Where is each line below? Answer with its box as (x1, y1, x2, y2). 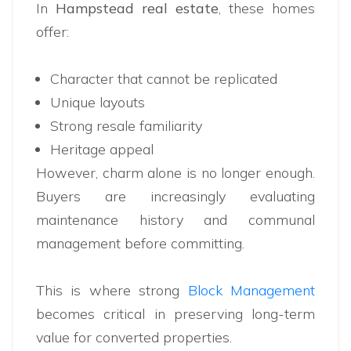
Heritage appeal (50, 140, 154, 159)
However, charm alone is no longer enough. (36, 164, 315, 183)
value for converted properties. (36, 328, 232, 347)
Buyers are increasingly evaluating (36, 187, 315, 206)
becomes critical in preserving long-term (36, 305, 315, 324)
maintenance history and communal (36, 211, 315, 230)
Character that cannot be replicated (50, 70, 277, 89)
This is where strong (36, 281, 188, 300)
